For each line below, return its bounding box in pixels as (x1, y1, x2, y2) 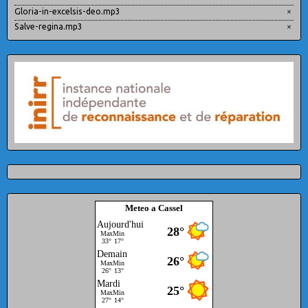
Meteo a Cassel (125, 203, 183, 214)
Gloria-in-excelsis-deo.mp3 (14, 6, 120, 16)
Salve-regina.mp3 (14, 22, 82, 32)
